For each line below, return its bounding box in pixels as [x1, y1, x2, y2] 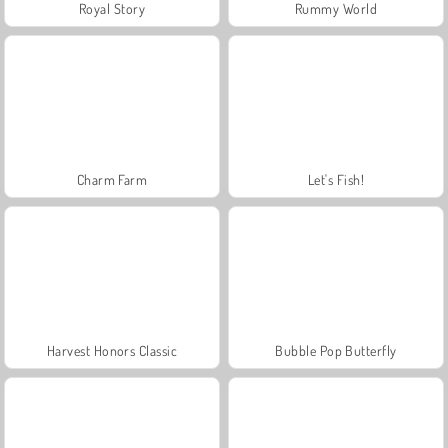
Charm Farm [76, 170, 148, 188]
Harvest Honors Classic [46, 341, 178, 359]
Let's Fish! [307, 170, 365, 188]
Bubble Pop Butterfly [275, 341, 397, 359]
